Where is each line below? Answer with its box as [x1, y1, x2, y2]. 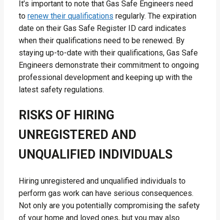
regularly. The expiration [113, 11, 196, 21]
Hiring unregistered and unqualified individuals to [19, 176, 186, 186]
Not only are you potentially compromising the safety [19, 201, 200, 211]
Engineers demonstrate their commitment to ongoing [19, 60, 199, 70]
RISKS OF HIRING [19, 108, 114, 123]
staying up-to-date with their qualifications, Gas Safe [19, 48, 198, 57]
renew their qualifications [27, 11, 113, 21]
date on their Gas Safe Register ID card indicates [19, 23, 186, 33]
